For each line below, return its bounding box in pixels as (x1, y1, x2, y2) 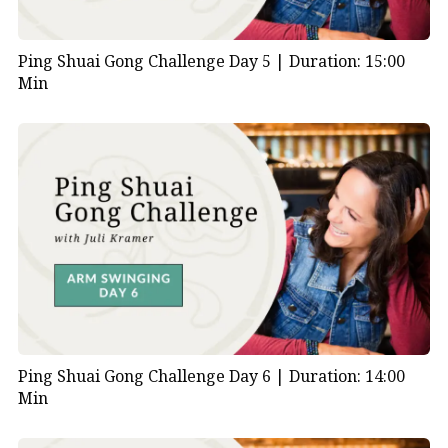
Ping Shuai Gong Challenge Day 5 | (17, 50, 289, 73)
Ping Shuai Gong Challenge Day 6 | (17, 365, 289, 388)
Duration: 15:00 (288, 50, 405, 73)
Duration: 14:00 (288, 365, 405, 388)
